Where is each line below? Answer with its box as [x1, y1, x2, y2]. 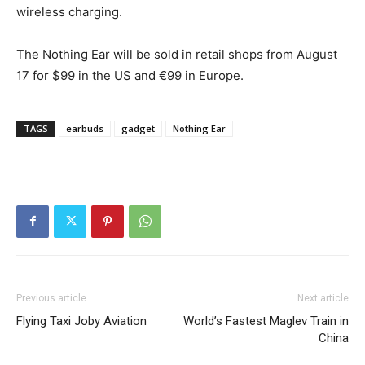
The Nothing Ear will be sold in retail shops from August [16, 46, 337, 62]
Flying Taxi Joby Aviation [16, 313, 147, 328]
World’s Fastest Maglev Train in [183, 313, 349, 328]
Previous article [16, 292, 86, 304]
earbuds [66, 121, 103, 134]
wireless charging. [16, 3, 122, 20]
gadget [121, 121, 155, 134]
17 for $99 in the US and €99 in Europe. [16, 67, 244, 83]
